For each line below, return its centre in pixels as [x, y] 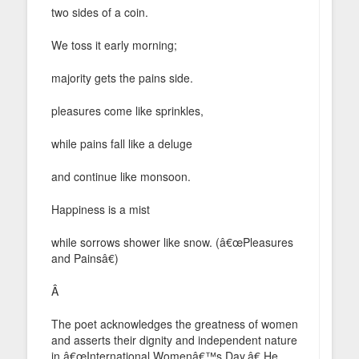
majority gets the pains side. [122, 77]
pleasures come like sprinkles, [127, 110]
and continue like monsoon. [121, 176]
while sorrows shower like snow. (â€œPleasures [172, 242]
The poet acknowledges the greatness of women [175, 323]
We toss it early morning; [114, 44]
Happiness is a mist [101, 209]
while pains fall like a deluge [122, 143]
